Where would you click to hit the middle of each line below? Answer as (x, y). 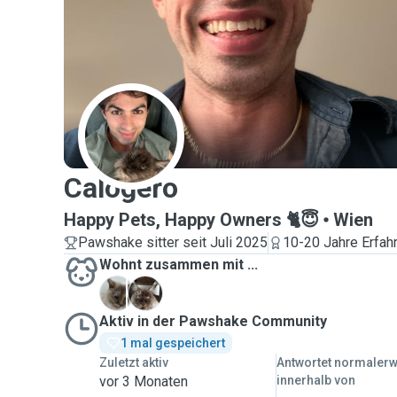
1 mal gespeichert (173, 343)
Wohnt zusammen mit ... (179, 265)
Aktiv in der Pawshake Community (213, 321)
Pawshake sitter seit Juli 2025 (173, 242)
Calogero (121, 188)
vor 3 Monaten (144, 381)
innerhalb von (316, 380)
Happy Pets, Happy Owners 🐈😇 (191, 220)
